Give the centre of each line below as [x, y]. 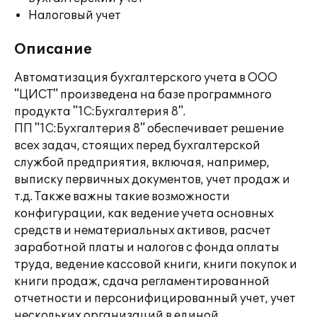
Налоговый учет [75, 16]
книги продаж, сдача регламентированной [142, 282]
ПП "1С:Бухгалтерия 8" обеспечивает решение [149, 129]
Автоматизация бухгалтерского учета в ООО [146, 78]
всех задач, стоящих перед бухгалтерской [137, 146]
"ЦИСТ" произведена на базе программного [143, 95]
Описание [53, 50]
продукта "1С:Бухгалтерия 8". [100, 112]
